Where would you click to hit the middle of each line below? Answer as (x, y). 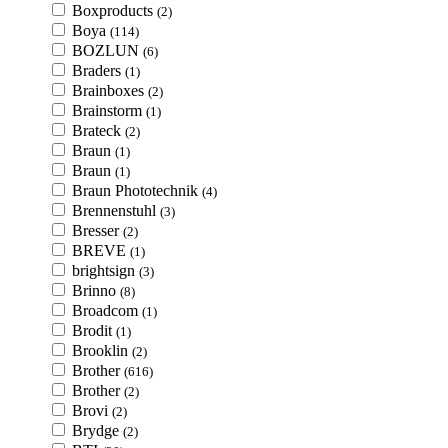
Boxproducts (114, 10)
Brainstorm (109, 110)
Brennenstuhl (116, 210)
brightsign (105, 270)
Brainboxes (110, 90)
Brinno (96, 290)
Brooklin (102, 350)
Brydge (97, 430)
